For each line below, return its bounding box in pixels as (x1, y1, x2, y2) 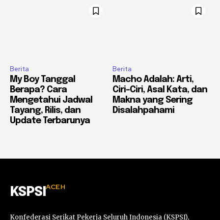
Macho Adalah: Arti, (112, 75, 193, 84)
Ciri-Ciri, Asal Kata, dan (112, 85, 207, 95)
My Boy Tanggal (10, 75, 75, 84)
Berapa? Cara (10, 85, 67, 95)
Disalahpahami (112, 106, 174, 115)
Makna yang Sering (112, 96, 192, 105)
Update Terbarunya (10, 116, 90, 126)
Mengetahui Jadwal (10, 96, 92, 105)
